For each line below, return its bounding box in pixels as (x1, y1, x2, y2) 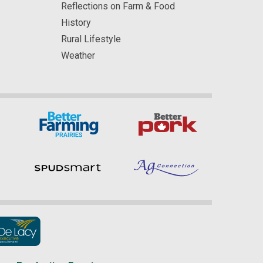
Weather (60, 50, 95, 61)
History (60, 17, 91, 28)
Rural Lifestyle (60, 33, 121, 45)
